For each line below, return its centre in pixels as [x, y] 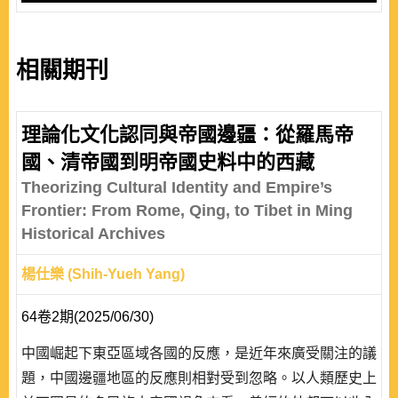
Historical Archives [93, 234]
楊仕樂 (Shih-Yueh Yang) [103, 274]
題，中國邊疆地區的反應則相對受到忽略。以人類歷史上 [199, 378]
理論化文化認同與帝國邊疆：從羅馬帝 [187, 135]
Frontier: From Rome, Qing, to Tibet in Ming [187, 211]
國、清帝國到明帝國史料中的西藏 [168, 162]
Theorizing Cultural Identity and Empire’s [177, 187]
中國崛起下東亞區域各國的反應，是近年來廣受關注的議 [199, 353]
